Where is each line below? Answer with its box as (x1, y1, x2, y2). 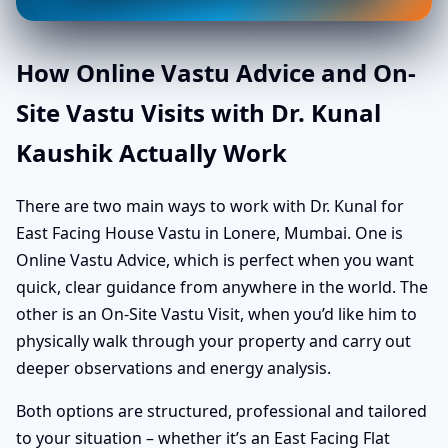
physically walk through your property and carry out (16, 329, 411, 352)
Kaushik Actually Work (16, 135, 287, 169)
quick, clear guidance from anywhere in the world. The (16, 275, 428, 298)
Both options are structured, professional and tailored (16, 399, 427, 422)
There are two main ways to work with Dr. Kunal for (16, 194, 404, 217)
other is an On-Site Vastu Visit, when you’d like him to (16, 302, 417, 325)
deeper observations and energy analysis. (16, 356, 331, 379)
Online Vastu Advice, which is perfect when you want (16, 248, 414, 271)
